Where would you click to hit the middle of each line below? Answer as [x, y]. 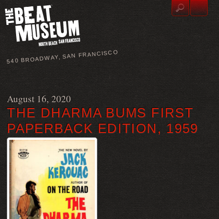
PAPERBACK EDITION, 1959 [103, 128]
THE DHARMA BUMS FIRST [100, 113]
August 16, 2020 [39, 98]
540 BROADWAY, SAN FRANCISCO [63, 57]
